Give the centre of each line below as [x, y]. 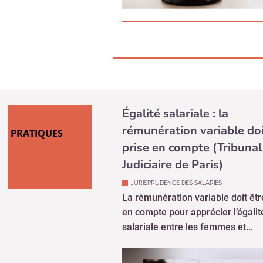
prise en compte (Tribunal [192, 103]
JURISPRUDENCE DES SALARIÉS [176, 138]
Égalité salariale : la [175, 69]
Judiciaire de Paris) [173, 120]
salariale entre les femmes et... [188, 182]
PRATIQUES [37, 88]
